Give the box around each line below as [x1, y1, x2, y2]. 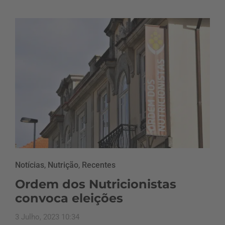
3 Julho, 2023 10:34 [15, 212, 79, 221]
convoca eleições [15, 190, 123, 205]
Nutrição [48, 160, 78, 170]
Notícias [15, 160, 44, 170]
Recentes [82, 160, 116, 170]
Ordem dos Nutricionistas [15, 176, 176, 191]
